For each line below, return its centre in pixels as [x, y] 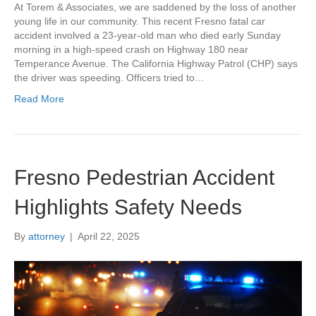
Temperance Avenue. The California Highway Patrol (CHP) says [156, 64]
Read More [39, 99]
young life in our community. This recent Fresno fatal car [140, 22]
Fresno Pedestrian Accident [144, 178]
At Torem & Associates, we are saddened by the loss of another [155, 7]
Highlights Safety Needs [128, 207]
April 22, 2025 [109, 237]
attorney [47, 237]
